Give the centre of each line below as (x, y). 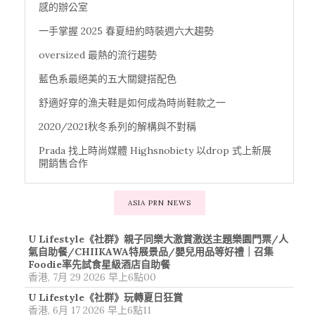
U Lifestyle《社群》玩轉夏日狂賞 (105, 297)
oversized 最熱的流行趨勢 (98, 54)
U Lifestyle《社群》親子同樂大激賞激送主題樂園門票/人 (158, 239)
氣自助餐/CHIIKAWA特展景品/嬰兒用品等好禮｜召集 (151, 251)
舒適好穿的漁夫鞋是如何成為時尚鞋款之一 (132, 102)
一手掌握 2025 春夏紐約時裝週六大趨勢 (126, 31)
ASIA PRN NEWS (159, 202)
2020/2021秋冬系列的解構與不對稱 (117, 126)
